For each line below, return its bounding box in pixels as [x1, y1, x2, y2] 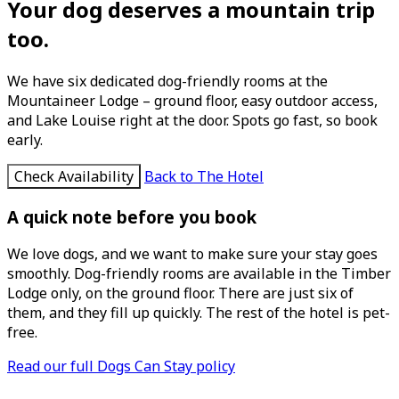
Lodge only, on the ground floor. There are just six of [7, 283, 354, 304]
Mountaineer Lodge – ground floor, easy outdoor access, [7, 90, 378, 110]
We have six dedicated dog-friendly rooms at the [7, 70, 328, 91]
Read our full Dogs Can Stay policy [7, 356, 235, 377]
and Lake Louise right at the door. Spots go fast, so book [7, 110, 378, 130]
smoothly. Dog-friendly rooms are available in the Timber [7, 264, 391, 284]
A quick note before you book [7, 205, 256, 228]
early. [7, 129, 43, 150]
